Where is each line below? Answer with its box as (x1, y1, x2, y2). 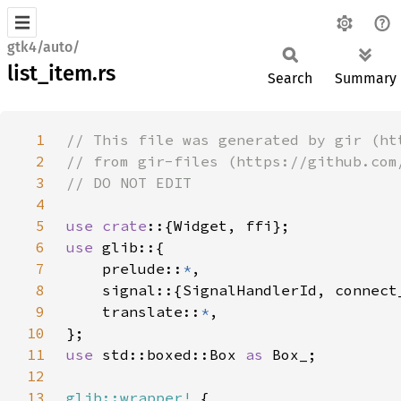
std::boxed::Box (102, 346, 245, 363)
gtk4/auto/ (7, 38, 80, 55)
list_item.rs (7, 61, 115, 86)
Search (268, 70, 312, 87)
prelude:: (66, 260, 183, 277)
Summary (335, 70, 397, 87)
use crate (66, 217, 147, 235)
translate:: (66, 303, 200, 320)
